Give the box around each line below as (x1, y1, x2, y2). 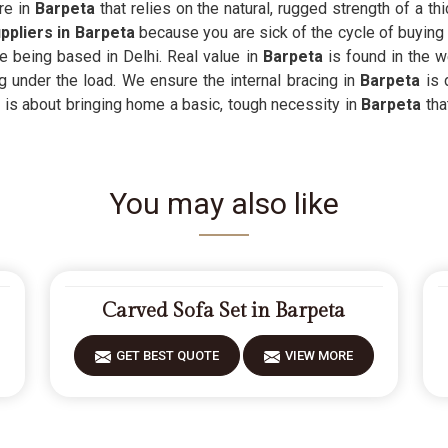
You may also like (109, 186, 339, 221)
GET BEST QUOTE (115, 348, 219, 363)
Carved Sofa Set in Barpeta (102, 299, 346, 323)
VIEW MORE (284, 348, 353, 363)
